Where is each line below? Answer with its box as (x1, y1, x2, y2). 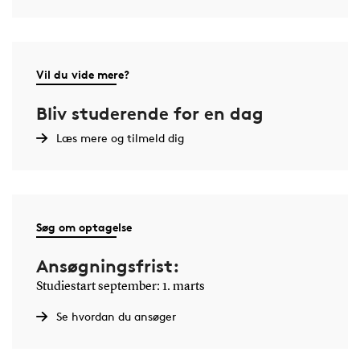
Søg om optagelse (35, 219, 132, 234)
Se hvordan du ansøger (55, 309, 176, 323)
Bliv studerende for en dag (35, 102, 264, 124)
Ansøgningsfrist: (35, 255, 179, 276)
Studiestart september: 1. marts (35, 280, 205, 293)
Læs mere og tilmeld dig (55, 130, 184, 145)
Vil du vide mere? (35, 67, 129, 81)
